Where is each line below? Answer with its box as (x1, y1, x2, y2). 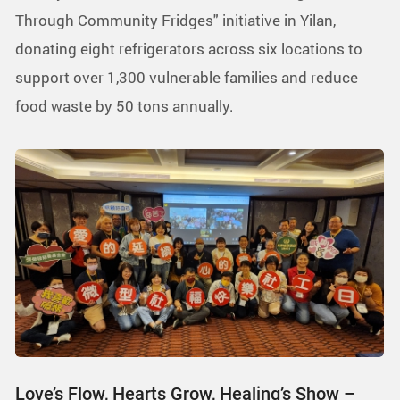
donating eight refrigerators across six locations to (15, 37, 362, 59)
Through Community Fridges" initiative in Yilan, (15, 9, 336, 30)
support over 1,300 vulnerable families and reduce (15, 66, 358, 87)
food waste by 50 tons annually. (15, 95, 234, 116)
